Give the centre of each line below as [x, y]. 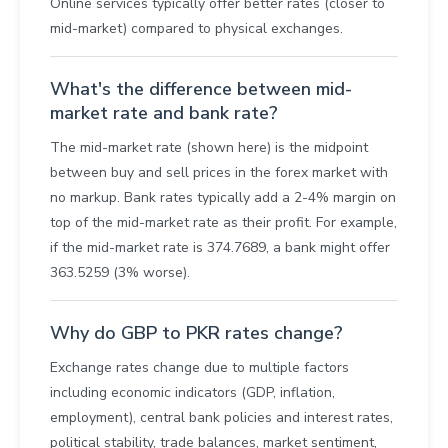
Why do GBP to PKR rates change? [196, 333]
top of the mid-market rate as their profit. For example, [223, 223]
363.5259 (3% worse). [120, 273]
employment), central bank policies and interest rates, [221, 418]
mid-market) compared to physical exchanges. [196, 29]
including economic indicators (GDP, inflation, [192, 393]
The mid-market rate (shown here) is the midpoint [209, 148]
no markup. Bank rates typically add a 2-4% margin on [223, 198]
